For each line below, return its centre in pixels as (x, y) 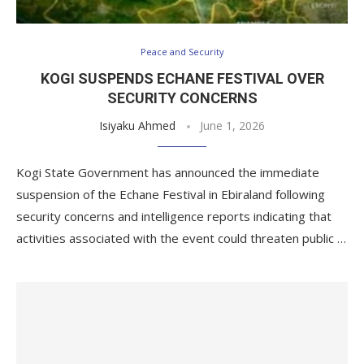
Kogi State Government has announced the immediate (168, 172)
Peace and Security (182, 52)
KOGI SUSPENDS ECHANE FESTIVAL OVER (182, 78)
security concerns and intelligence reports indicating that (174, 216)
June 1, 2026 (232, 126)
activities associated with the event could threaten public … (181, 238)
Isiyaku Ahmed (137, 126)
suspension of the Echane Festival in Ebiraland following (171, 194)
